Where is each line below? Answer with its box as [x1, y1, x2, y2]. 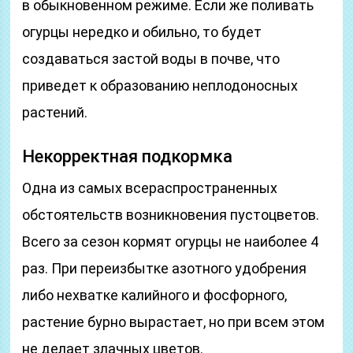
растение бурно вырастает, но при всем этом [22, 314, 325, 330]
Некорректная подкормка [22, 147, 233, 166]
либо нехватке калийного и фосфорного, [22, 287, 288, 303]
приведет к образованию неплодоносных [22, 77, 299, 94]
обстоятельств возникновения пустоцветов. [22, 206, 320, 223]
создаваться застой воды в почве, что [22, 50, 281, 67]
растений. [22, 104, 88, 121]
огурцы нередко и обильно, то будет [22, 24, 262, 40]
